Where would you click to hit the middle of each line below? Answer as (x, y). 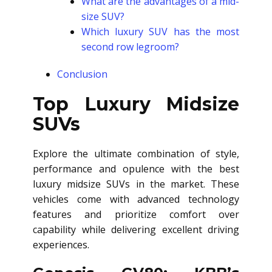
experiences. (61, 245)
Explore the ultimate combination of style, (136, 154)
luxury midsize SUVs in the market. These (136, 184)
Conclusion (82, 74)
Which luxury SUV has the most (160, 32)
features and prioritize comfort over (136, 214)
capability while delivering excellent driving (136, 229)
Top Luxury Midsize (136, 104)
